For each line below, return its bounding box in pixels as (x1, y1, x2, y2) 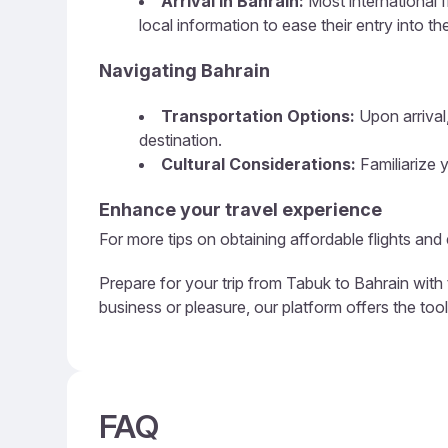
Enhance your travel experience (99, 199, 382, 220)
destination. (139, 130, 222, 150)
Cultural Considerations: (161, 154, 356, 174)
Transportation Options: (161, 106, 355, 126)
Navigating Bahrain (99, 60, 270, 81)
